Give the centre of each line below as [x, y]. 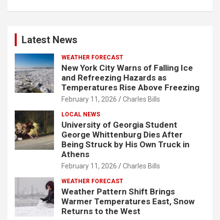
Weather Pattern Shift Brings [118, 191]
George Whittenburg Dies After [122, 134]
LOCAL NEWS [81, 114]
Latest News [50, 40]
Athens [75, 154]
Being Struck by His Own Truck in [125, 144]
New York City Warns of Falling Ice [127, 68]
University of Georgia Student [119, 124]
